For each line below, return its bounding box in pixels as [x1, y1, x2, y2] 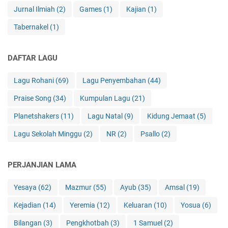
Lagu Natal [88, 112, 124, 121]
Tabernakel [14, 23, 50, 32]
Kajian [126, 5, 148, 14]
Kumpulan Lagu [80, 94, 132, 103]
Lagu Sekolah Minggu [14, 130, 83, 138]
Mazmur [65, 183, 93, 192]
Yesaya [14, 183, 38, 192]
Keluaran [124, 201, 154, 210]
